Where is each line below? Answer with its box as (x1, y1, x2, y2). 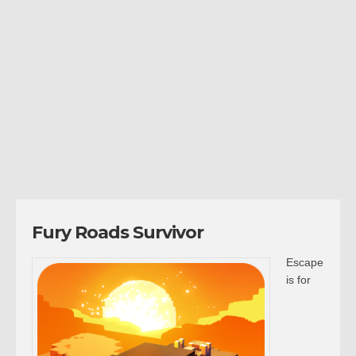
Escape (286, 256, 323, 269)
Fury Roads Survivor (32, 222, 203, 243)
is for (286, 273, 311, 286)
